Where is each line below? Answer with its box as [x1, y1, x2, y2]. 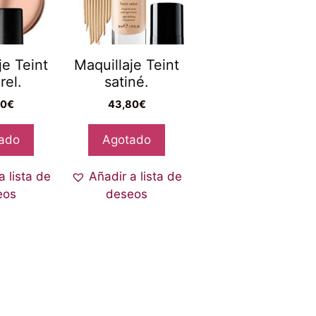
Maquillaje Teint [74, 56, 180, 73]
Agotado [102, 132, 152, 147]
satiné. [104, 73, 150, 90]
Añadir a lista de [89, 169, 183, 183]
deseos [106, 186, 148, 201]
